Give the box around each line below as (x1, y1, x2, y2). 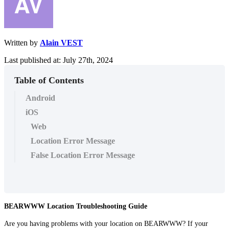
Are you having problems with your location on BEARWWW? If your (4, 219, 208, 227)
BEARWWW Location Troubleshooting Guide (4, 202, 147, 210)
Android (26, 93, 55, 102)
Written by (4, 38, 40, 47)
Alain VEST (40, 38, 83, 47)
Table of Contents (14, 75, 84, 85)
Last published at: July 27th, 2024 (4, 55, 113, 64)
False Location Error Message (31, 150, 135, 159)
